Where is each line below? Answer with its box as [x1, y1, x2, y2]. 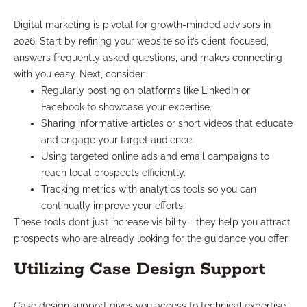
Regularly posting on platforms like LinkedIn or [41, 85, 250, 97]
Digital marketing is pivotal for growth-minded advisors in [14, 19, 271, 31]
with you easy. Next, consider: [14, 69, 146, 80]
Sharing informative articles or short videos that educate [41, 118, 293, 130]
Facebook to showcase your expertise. [41, 101, 212, 113]
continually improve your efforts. [41, 200, 185, 212]
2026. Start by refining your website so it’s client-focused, [14, 36, 269, 47]
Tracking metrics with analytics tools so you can [41, 184, 256, 195]
